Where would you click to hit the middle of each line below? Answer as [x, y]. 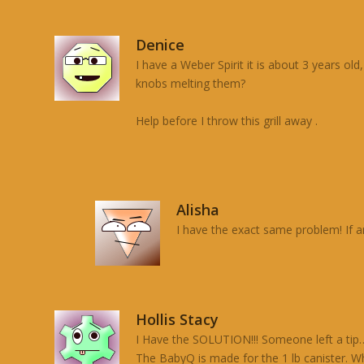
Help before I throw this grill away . [227, 120]
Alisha [198, 209]
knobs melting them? [191, 84]
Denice [160, 45]
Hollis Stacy [178, 319]
